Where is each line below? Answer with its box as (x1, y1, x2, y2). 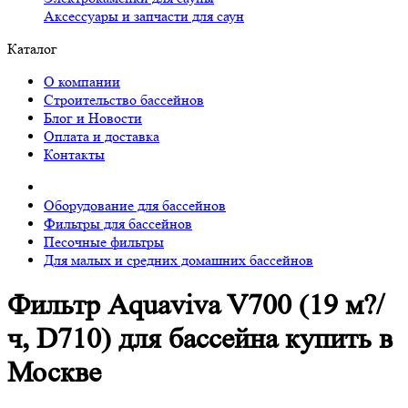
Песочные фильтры (44, 233, 164, 250)
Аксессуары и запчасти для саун (44, 7, 244, 25)
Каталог (7, 40, 57, 57)
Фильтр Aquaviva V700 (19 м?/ (7, 289, 384, 322)
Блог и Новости (44, 109, 142, 127)
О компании (44, 73, 120, 90)
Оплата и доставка (44, 127, 159, 145)
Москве (7, 356, 101, 390)
